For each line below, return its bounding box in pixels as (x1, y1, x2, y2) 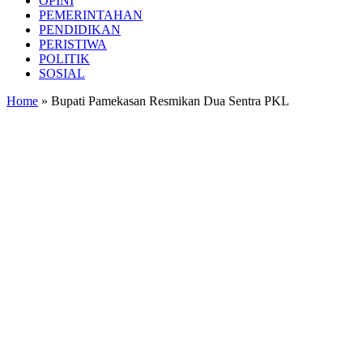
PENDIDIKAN (39, 23, 121, 36)
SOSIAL (39, 66, 85, 80)
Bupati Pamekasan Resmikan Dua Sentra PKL (51, 94, 289, 108)
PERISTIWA (39, 37, 107, 51)
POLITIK (39, 52, 90, 66)
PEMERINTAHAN (39, 8, 143, 22)
